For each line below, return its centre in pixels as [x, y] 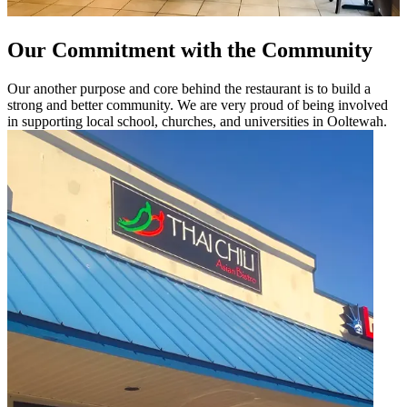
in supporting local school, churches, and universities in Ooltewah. [197, 121]
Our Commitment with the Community [190, 50]
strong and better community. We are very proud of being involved [198, 104]
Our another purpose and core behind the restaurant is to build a [189, 88]
